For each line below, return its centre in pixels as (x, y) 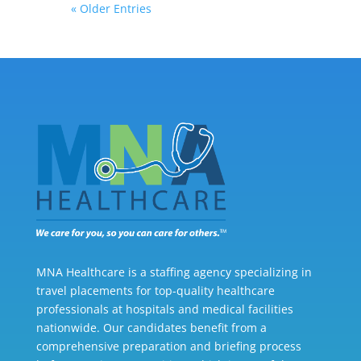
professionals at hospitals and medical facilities (164, 309)
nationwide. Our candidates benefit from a (151, 328)
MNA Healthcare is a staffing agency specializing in (174, 272)
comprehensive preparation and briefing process (168, 346)
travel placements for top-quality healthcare (155, 291)
